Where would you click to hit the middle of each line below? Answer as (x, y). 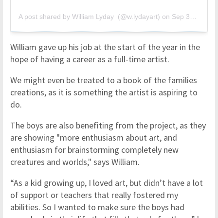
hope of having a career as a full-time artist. (90, 59)
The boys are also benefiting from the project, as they (108, 126)
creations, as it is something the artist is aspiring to (104, 92)
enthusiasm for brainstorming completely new (94, 150)
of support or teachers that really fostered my (94, 195)
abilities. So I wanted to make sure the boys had (97, 207)
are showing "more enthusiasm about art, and (94, 138)
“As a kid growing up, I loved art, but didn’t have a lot (107, 183)
